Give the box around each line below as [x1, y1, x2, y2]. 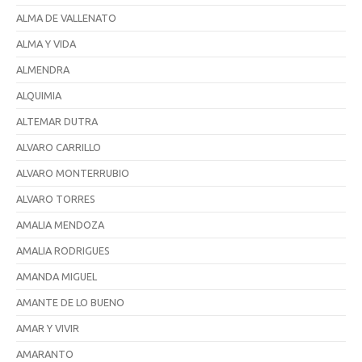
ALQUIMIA [16, 89, 61, 101]
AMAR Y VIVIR [16, 322, 79, 334]
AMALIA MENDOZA [16, 218, 104, 230]
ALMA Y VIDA [16, 37, 76, 49]
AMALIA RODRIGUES [16, 244, 110, 256]
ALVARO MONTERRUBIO [16, 166, 129, 179]
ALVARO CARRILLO [16, 141, 101, 153]
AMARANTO [16, 347, 74, 360]
